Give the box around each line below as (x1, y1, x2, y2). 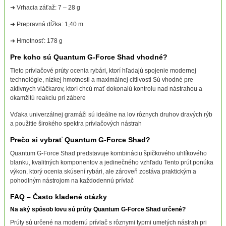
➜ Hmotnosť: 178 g (10, 37, 63, 44)
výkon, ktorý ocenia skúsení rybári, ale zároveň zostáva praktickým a (10, 167, 196, 175)
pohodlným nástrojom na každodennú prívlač (10, 177, 134, 184)
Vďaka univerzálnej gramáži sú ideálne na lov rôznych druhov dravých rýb (10, 110, 212, 118)
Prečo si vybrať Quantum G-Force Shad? (10, 135, 150, 144)
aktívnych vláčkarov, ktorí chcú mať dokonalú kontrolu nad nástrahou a (10, 85, 202, 92)
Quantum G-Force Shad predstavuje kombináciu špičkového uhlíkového (10, 149, 207, 157)
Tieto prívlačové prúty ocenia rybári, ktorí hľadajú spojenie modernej (10, 67, 196, 74)
